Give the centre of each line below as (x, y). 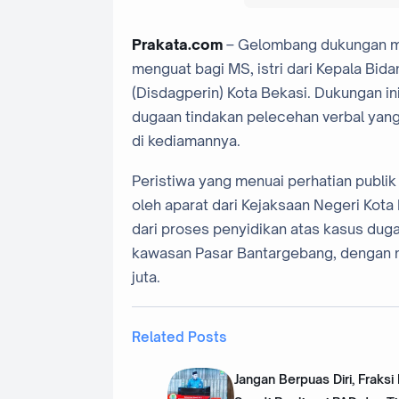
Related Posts (179, 338)
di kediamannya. (186, 140)
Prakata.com (177, 44)
